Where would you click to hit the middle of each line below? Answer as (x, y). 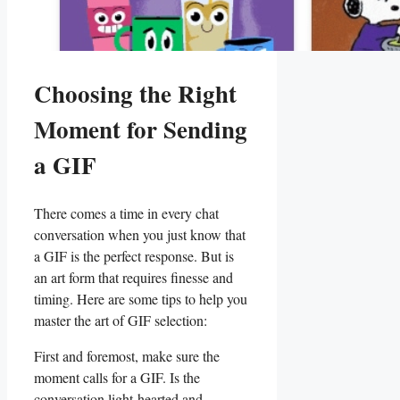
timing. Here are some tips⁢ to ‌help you (141, 299)
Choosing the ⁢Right (135, 93)
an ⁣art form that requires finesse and (133, 278)
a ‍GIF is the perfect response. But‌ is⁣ (134, 256)
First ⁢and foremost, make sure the (127, 356)
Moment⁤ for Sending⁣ (141, 129)
